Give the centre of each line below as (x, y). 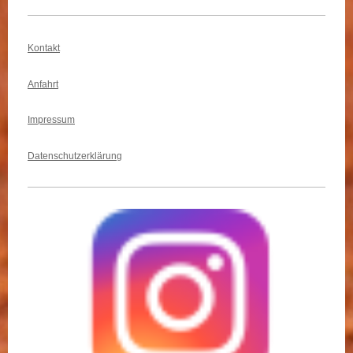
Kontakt (44, 48)
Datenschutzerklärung (75, 156)
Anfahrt (43, 84)
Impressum (51, 120)
